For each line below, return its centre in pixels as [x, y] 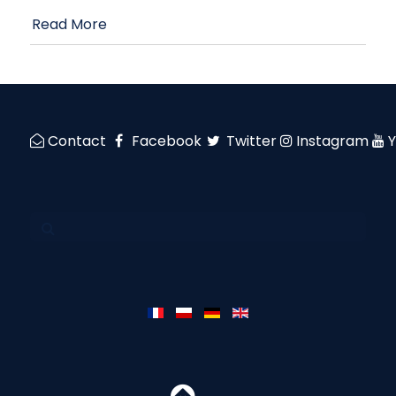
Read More [69, 24]
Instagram [333, 141]
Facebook [166, 141]
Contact [77, 141]
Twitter [252, 141]
